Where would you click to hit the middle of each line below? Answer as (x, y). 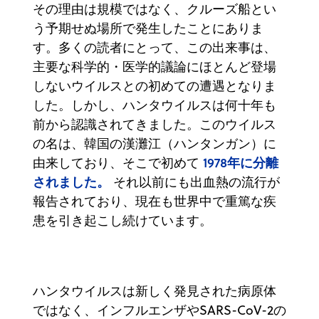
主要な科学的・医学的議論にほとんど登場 (155, 66)
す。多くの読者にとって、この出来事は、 (155, 47)
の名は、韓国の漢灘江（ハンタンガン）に (155, 143)
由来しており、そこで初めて (118, 162)
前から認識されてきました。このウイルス (155, 124)
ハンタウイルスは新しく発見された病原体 (155, 291)
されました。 (71, 181)
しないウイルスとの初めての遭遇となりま (155, 85)
